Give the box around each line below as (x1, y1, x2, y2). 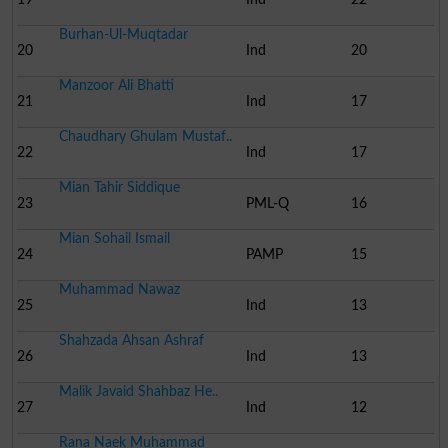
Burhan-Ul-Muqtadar (58, 26, 188, 42)
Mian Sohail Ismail (58, 230, 170, 246)
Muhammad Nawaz (58, 281, 180, 297)
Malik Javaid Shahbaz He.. (58, 383, 218, 399)
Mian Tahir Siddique (58, 179, 180, 195)
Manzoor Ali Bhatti (58, 77, 174, 93)
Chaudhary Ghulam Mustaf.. (58, 128, 232, 144)
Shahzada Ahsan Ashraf (58, 332, 204, 348)
